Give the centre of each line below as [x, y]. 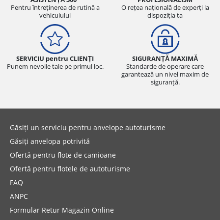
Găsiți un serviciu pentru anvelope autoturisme [88, 127]
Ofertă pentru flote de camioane [63, 155]
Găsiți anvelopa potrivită [50, 141]
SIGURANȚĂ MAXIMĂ [165, 58]
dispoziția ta [165, 15]
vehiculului [55, 15]
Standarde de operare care [165, 66]
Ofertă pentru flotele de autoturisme [70, 168]
